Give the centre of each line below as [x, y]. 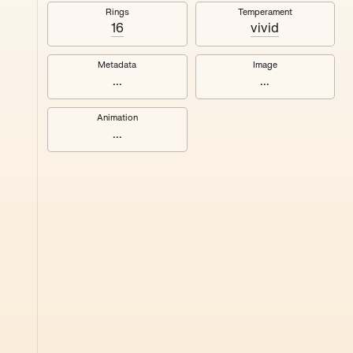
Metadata [117, 65]
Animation [117, 118]
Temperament [265, 12]
